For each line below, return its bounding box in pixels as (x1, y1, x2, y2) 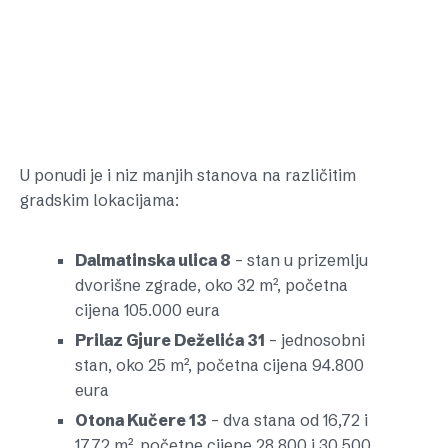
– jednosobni (265, 330, 365, 350)
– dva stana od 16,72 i (207, 410, 368, 430)
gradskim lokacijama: (20, 190, 179, 210)
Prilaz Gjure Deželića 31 (75, 330, 265, 350)
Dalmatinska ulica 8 (75, 250, 231, 270)
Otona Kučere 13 (75, 410, 207, 430)
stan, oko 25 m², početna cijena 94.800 (75, 355, 364, 375)
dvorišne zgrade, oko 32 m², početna (75, 275, 348, 295)
